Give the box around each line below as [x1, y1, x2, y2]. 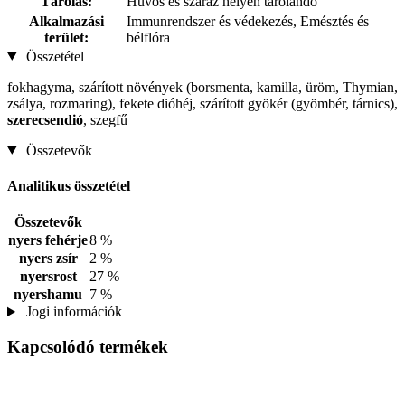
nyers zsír [18, 250, 78, 267]
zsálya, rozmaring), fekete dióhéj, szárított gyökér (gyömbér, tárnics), [7, 95, 398, 111]
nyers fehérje [8, 232, 88, 249]
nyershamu [14, 287, 82, 303]
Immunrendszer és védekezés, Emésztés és [127, 13, 369, 29]
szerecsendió [7, 111, 83, 127]
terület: [44, 29, 89, 45]
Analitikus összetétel [7, 177, 130, 193]
